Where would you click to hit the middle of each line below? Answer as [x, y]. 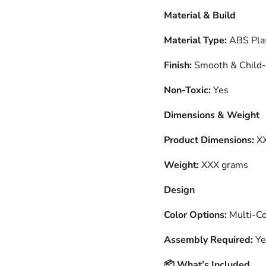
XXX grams [223, 165]
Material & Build [199, 15]
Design [179, 190]
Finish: [178, 65]
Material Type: [195, 40]
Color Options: [195, 215]
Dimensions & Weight [211, 115]
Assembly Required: [208, 240]
